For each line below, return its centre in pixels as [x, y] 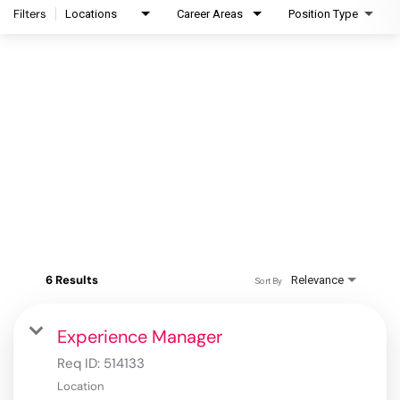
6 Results [72, 280]
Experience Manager [140, 337]
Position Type [323, 14]
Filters [30, 14]
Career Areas [210, 14]
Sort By [268, 280]
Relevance [317, 280]
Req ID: [80, 364]
